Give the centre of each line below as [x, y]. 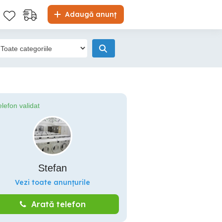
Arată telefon [58, 204]
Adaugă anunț [90, 14]
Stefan [53, 168]
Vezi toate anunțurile [53, 182]
